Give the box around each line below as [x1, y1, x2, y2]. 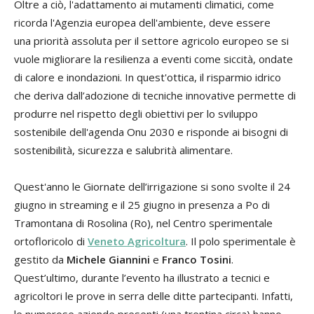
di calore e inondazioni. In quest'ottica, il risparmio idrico [14, 69, 281, 84]
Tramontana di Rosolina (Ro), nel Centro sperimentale [14, 215, 273, 230]
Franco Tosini [162, 252, 231, 266]
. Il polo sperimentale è [186, 233, 296, 248]
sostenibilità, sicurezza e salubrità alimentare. [14, 142, 233, 157]
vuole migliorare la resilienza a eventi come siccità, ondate [14, 51, 293, 66]
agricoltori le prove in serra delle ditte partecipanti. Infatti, [14, 288, 293, 303]
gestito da [14, 252, 67, 266]
